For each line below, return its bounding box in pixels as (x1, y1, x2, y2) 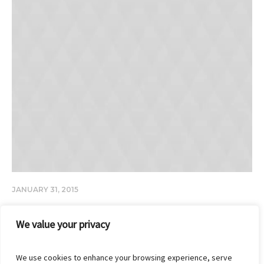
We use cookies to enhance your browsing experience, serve (16, 252, 232, 263)
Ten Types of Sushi (12, 204, 110, 221)
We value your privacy (16, 217, 110, 231)
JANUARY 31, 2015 (12, 184, 78, 194)
